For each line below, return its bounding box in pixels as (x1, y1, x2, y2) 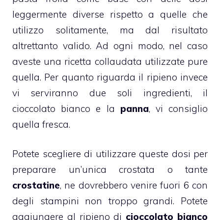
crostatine (12, 179, 60, 192)
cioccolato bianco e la (12, 102, 115, 114)
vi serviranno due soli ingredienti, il (12, 86, 208, 99)
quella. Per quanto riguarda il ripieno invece (12, 71, 208, 83)
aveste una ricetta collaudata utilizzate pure (12, 55, 208, 67)
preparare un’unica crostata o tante (12, 164, 208, 176)
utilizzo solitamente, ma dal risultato (12, 24, 208, 36)
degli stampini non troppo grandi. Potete (12, 195, 208, 207)
